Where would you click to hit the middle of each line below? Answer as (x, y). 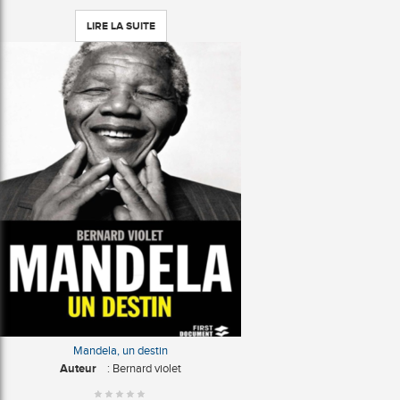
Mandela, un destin (121, 350)
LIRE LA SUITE (121, 25)
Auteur (78, 368)
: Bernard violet (139, 368)
